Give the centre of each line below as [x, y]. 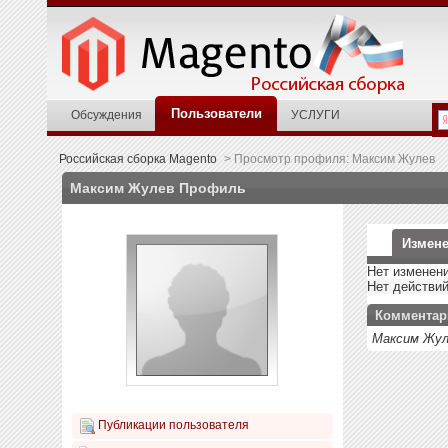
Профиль [210, 188]
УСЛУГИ [315, 114]
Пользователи [216, 113]
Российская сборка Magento [137, 158]
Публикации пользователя [172, 425]
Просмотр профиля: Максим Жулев [332, 158]
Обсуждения [106, 114]
